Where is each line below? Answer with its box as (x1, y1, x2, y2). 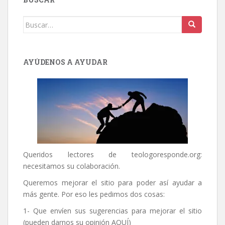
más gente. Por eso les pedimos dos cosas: (23, 189, 165, 199)
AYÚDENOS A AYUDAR (23, 57, 107, 67)
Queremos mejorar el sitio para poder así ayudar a (23, 178, 202, 188)
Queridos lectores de (23, 150, 132, 160)
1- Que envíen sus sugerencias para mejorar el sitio (23, 206, 202, 216)
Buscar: (23, 17, 49, 27)
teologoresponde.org (132, 150, 200, 160)
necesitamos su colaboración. (23, 161, 120, 171)
